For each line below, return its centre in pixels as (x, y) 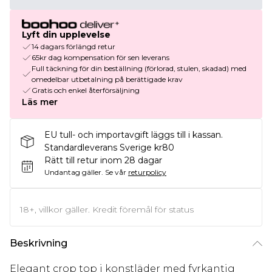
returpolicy (147, 172)
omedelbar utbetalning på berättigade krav (107, 80)
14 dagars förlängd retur (73, 47)
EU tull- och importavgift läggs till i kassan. (134, 135)
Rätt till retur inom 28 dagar (103, 161)
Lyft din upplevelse (66, 35)
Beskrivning (39, 243)
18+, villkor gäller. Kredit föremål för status (107, 210)
